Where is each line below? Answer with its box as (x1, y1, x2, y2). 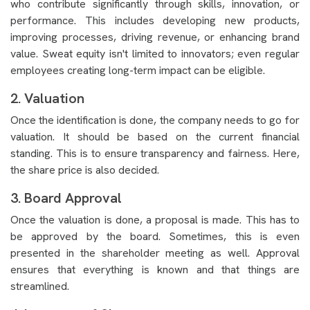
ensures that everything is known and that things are (10, 262, 300, 277)
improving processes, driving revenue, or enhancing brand (10, 30, 300, 44)
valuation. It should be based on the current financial (10, 129, 300, 144)
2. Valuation (10, 89, 88, 107)
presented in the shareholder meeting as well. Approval (10, 246, 300, 260)
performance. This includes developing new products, (10, 13, 300, 28)
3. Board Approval (10, 189, 122, 207)
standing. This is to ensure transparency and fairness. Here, (10, 146, 300, 161)
